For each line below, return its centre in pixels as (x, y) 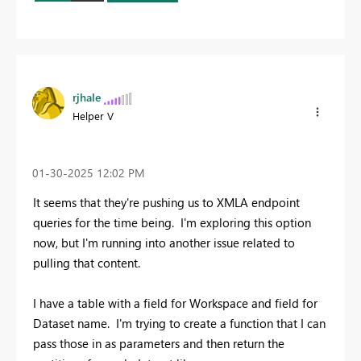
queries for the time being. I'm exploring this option (172, 223)
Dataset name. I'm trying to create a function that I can (179, 324)
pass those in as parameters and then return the (159, 344)
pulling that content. (88, 263)
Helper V (93, 116)
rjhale (87, 98)
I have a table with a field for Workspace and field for (175, 303)
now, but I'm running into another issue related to (164, 243)
